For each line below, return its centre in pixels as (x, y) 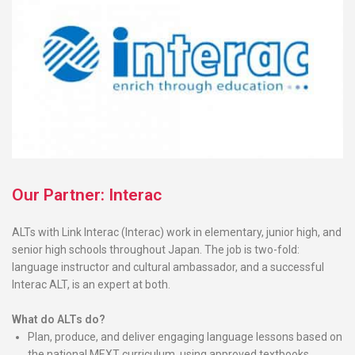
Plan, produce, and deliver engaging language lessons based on (185, 336)
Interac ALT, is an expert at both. (91, 284)
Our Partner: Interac (87, 195)
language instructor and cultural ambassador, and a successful (168, 267)
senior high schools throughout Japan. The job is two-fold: (156, 249)
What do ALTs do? (59, 319)
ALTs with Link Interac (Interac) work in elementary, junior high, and (177, 232)
